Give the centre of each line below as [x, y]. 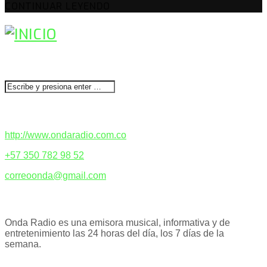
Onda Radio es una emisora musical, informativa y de [117, 223]
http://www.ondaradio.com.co [66, 135]
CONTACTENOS [35, 111]
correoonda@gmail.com [55, 175]
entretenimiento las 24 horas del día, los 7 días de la [114, 234]
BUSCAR [21, 63]
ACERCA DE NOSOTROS [51, 199]
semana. [23, 244]
